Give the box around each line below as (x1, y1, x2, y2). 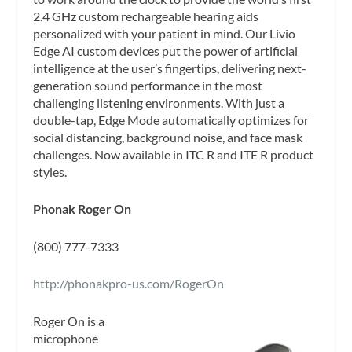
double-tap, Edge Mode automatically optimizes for (33, 112, 310, 127)
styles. (33, 163, 70, 179)
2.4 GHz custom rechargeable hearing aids (33, 8, 259, 24)
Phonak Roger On (33, 201, 132, 217)
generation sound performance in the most (33, 77, 263, 93)
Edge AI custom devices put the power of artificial (33, 42, 299, 58)
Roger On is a (33, 313, 105, 328)
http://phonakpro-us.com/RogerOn (33, 276, 227, 291)
